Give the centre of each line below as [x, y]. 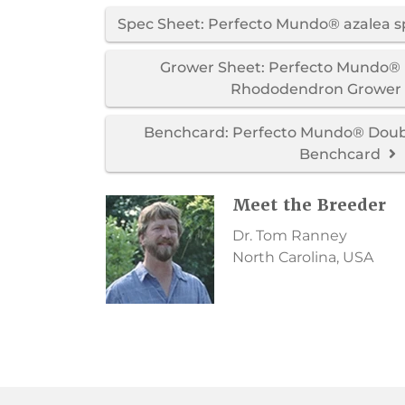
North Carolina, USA [303, 257]
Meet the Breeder [309, 204]
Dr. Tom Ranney [290, 235]
